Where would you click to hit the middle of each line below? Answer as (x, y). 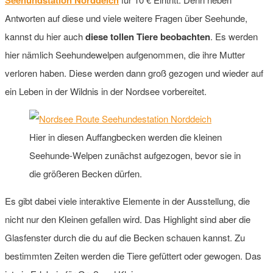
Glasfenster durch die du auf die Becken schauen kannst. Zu (125, 237)
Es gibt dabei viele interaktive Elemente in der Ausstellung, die (127, 200)
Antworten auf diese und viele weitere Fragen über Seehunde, (126, 18)
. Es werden (234, 36)
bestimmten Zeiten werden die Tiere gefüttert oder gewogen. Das (133, 255)
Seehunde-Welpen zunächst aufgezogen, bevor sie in (135, 155)
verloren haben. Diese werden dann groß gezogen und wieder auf (134, 73)
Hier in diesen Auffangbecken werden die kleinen (126, 136)
